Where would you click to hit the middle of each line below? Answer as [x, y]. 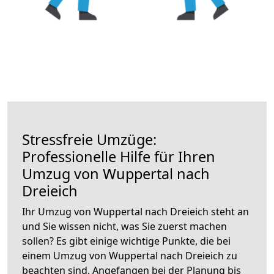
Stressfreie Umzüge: [89, 139]
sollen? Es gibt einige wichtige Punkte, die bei [126, 241]
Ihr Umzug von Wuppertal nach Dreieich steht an [135, 211]
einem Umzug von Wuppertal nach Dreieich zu [130, 255]
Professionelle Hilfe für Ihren [119, 156]
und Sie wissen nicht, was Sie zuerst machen [124, 226]
